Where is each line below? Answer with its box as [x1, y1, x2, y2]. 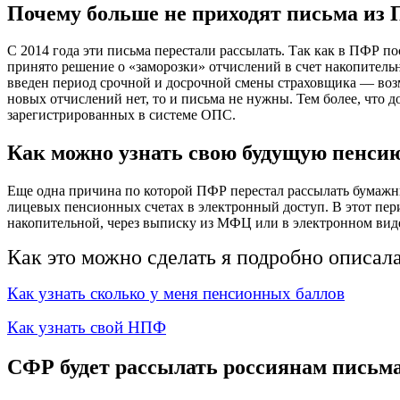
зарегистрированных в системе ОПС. [7, 107, 236, 123]
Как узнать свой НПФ [7, 318, 166, 337]
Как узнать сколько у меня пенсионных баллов [7, 284, 345, 304]
